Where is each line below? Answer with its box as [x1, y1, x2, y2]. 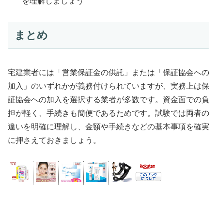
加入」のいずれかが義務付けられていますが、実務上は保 [8, 82, 209, 91]
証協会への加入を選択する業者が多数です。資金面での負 [8, 95, 209, 104]
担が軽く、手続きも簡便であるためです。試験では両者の [8, 109, 209, 118]
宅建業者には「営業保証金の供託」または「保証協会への [8, 68, 209, 77]
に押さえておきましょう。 [8, 136, 101, 145]
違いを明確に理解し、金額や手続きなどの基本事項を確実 [8, 123, 209, 131]
